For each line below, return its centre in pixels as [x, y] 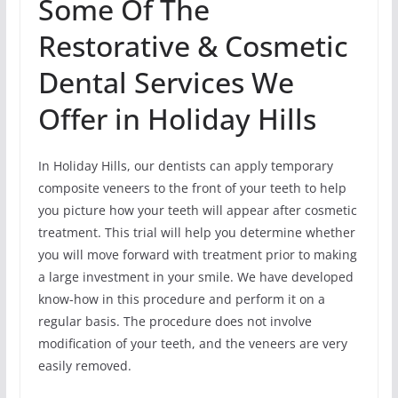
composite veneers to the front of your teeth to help [192, 188]
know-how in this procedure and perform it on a [181, 299]
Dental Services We [166, 83]
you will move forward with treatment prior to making [197, 255]
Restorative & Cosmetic [193, 46]
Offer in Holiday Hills [177, 119]
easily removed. [84, 366]
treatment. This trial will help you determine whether [196, 233]
